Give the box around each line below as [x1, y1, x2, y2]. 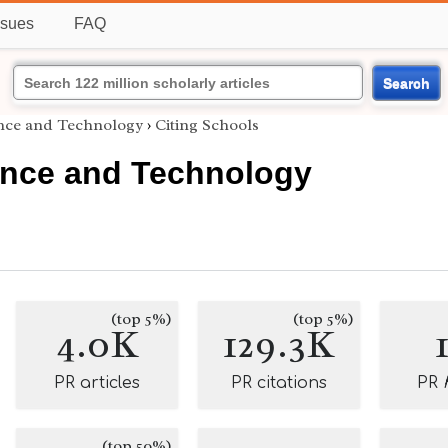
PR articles [54, 374, 140, 392]
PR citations [231, 374, 327, 392]
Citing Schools [155, 115, 259, 135]
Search [382, 74, 430, 91]
